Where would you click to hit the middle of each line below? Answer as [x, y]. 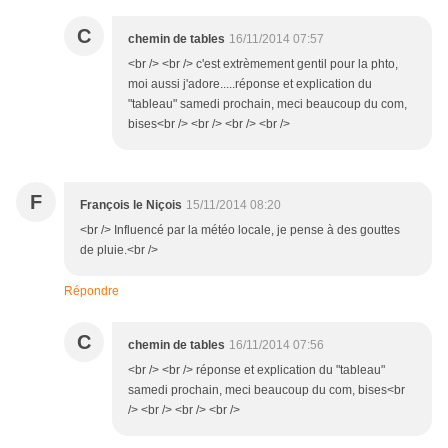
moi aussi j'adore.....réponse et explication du [250, 84]
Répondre [91, 291]
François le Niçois [131, 205]
